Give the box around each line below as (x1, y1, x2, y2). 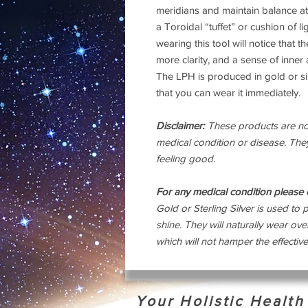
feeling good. (156, 153, 215, 165)
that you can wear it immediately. (156, 87, 300, 99)
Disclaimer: (156, 120, 204, 132)
